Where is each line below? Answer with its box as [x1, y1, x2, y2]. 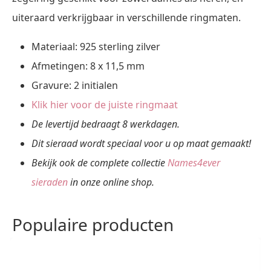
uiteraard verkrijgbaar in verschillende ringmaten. [12, 10, 241, 24]
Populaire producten [12, 212, 174, 236]
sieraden [31, 175, 68, 189]
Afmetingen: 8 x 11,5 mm [31, 59, 145, 73]
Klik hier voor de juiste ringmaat [31, 97, 178, 111]
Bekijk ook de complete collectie [31, 155, 168, 169]
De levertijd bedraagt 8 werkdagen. [31, 117, 180, 131]
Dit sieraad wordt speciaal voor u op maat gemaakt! [31, 136, 253, 150]
